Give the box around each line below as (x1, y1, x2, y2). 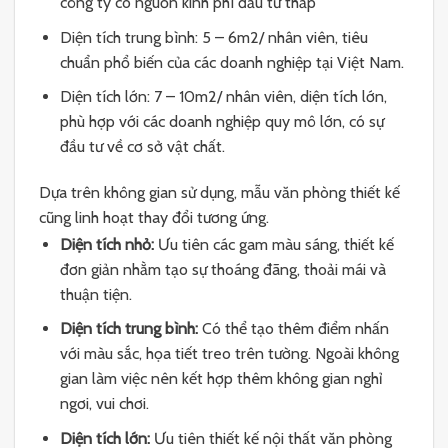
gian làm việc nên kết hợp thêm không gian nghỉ (59, 369, 382, 389)
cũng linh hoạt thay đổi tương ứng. (39, 208, 269, 228)
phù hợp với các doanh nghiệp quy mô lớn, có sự (59, 112, 384, 132)
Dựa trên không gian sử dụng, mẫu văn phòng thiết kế (39, 183, 400, 203)
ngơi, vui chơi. (59, 394, 149, 414)
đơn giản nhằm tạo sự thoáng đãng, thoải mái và (59, 259, 386, 279)
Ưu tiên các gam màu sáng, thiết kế (153, 234, 394, 254)
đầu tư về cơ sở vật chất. (59, 137, 225, 157)
